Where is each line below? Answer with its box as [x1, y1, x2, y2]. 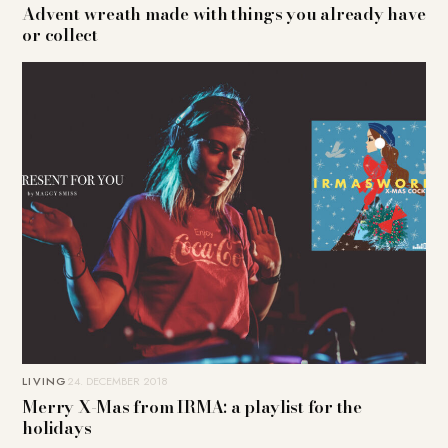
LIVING [22, 373, 67, 390]
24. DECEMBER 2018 [67, 373, 168, 390]
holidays [22, 415, 92, 442]
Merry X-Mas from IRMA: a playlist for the [22, 394, 362, 421]
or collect [22, 21, 98, 48]
